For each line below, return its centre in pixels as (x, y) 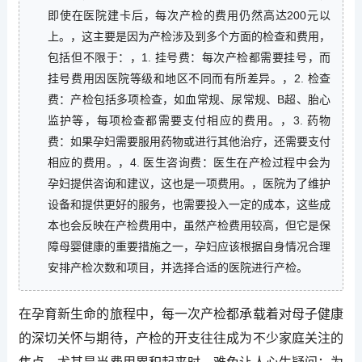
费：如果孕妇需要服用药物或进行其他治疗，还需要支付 (189, 141)
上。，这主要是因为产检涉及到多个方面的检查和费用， (189, 36)
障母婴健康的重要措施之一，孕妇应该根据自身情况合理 (189, 246)
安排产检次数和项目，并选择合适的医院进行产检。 (177, 267)
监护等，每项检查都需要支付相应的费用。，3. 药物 (189, 120)
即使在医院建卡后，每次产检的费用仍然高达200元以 (189, 15)
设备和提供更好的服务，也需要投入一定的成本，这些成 (189, 204)
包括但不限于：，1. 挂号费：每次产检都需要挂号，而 (189, 57)
